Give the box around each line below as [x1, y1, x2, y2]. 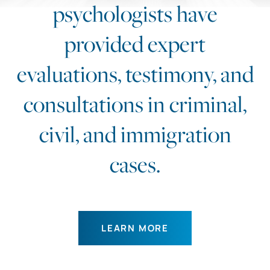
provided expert [64, 28, 206, 58]
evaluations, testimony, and [16, 58, 254, 89]
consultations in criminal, [24, 88, 246, 119]
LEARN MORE [101, 221, 169, 234]
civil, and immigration [39, 118, 231, 149]
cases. [110, 148, 160, 179]
